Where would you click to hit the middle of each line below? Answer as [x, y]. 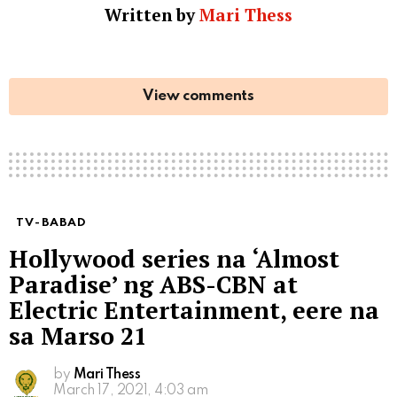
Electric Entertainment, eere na [194, 310]
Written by [152, 14]
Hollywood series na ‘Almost [174, 258]
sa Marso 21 [78, 335]
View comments [198, 96]
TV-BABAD [52, 222]
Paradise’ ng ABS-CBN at [153, 284]
